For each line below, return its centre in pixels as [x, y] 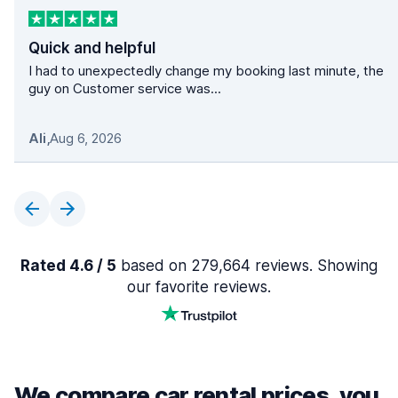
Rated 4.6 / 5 [68, 266]
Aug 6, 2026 [86, 139]
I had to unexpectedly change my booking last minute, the [206, 71]
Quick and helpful [92, 48]
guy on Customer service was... [125, 89]
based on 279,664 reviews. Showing [247, 266]
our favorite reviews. [199, 287]
